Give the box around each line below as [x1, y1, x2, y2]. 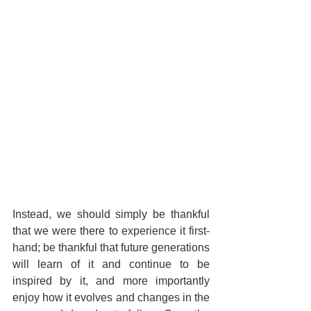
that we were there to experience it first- [12, 225, 210, 237]
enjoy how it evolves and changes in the [12, 292, 210, 304]
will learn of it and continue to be [12, 258, 210, 271]
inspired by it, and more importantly [12, 275, 210, 287]
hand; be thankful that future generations [12, 242, 210, 254]
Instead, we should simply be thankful [12, 208, 210, 221]
